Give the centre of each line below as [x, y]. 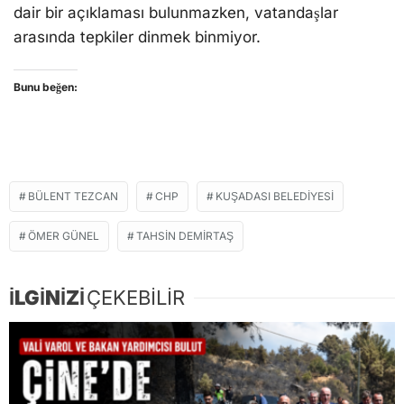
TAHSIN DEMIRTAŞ [185, 236]
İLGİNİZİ [47, 298]
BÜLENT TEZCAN [73, 197]
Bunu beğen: [46, 87]
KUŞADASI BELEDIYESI [275, 197]
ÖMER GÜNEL [64, 236]
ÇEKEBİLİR [136, 298]
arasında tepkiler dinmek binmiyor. [142, 37]
